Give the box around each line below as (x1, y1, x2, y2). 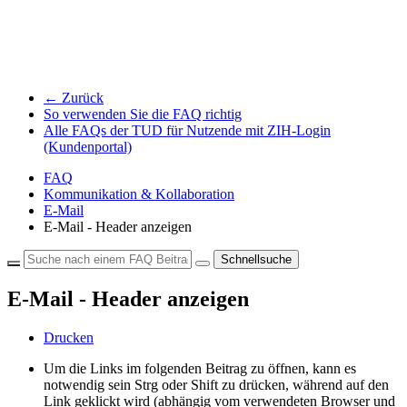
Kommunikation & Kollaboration (44, 186, 234, 203)
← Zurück (44, 90, 104, 106)
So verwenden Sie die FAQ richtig (44, 106, 242, 123)
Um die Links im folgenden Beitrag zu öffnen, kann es (44, 361, 356, 377)
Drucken (44, 330, 94, 346)
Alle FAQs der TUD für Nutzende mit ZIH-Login (44, 123, 331, 139)
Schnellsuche (221, 253, 292, 267)
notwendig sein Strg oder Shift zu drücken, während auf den (44, 377, 389, 393)
